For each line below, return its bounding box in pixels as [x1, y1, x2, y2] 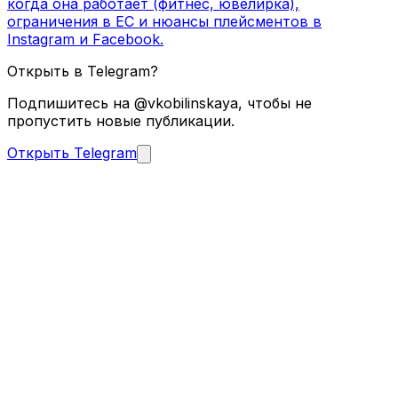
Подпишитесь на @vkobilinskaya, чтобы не [7, 93, 312, 112]
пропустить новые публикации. [7, 111, 235, 130]
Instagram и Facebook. [7, 29, 163, 48]
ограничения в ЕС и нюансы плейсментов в [7, 12, 322, 30]
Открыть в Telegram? [7, 61, 158, 80]
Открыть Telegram [7, 143, 137, 162]
